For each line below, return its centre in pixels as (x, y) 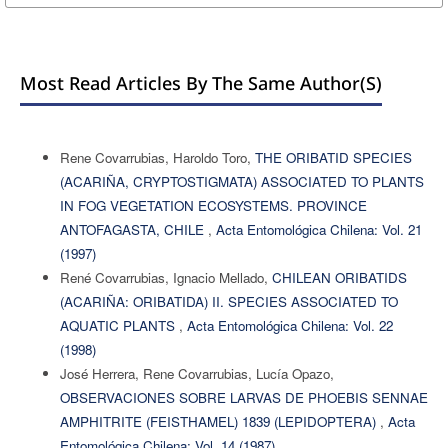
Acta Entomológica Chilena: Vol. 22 (289, 325)
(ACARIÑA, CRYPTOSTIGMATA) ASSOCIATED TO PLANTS (241, 181)
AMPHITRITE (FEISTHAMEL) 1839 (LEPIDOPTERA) (219, 421)
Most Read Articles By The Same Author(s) (200, 82)
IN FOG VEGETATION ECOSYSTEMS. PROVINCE (213, 205)
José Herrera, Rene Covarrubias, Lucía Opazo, (196, 373)
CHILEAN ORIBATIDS (339, 277)
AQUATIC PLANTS (119, 325)
